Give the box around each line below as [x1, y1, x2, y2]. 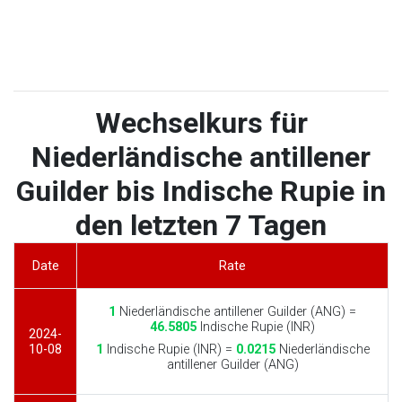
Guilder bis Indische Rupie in [16, 174, 386, 208]
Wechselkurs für [94, 106, 308, 140]
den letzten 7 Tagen [75, 208, 327, 242]
